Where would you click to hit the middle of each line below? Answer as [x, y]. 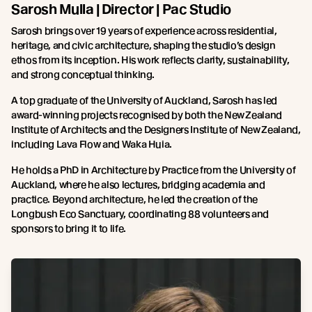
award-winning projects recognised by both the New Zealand [147, 115]
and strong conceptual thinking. [83, 74]
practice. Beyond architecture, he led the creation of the [135, 199]
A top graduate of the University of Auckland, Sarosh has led [144, 100]
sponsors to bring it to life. [69, 228]
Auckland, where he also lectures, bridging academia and [138, 184]
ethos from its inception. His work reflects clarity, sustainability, [150, 60]
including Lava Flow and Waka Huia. [92, 144]
